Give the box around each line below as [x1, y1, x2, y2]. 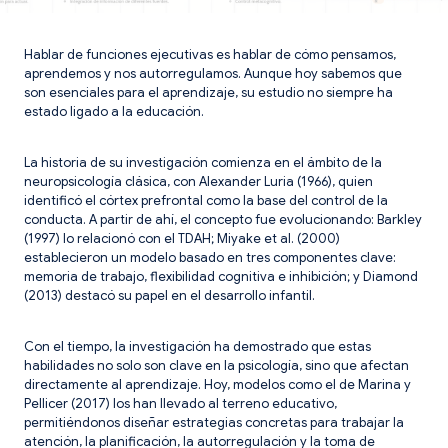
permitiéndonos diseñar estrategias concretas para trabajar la [24, 413, 404, 431]
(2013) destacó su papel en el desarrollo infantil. [24, 286, 315, 304]
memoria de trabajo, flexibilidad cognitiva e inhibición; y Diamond [24, 267, 418, 285]
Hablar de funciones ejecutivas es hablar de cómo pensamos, [24, 45, 396, 63]
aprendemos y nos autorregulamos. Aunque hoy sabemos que [24, 64, 402, 82]
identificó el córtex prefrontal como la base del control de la [24, 191, 388, 209]
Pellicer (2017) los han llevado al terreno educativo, [24, 394, 337, 412]
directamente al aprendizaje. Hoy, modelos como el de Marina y [24, 375, 411, 393]
